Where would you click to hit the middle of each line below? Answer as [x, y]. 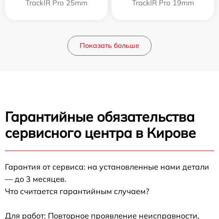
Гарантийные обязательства [100, 116]
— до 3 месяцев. [36, 179]
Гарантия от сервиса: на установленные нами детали [107, 166]
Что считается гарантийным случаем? [77, 191]
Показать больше [109, 45]
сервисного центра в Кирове [100, 132]
